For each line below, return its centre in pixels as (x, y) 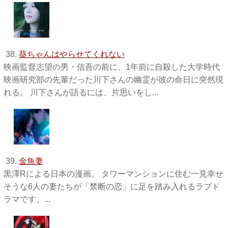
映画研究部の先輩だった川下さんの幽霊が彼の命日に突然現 (113, 79)
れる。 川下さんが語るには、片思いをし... (81, 92)
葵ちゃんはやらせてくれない (72, 54)
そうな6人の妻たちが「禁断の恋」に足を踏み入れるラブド (111, 186)
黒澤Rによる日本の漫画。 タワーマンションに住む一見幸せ (113, 174)
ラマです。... (27, 199)
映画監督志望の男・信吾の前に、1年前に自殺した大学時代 (111, 67)
